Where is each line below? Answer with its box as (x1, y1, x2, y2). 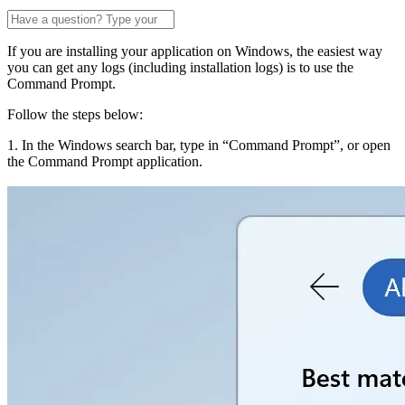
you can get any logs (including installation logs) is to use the (7, 60, 353, 76)
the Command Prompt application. (7, 154, 202, 170)
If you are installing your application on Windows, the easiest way (7, 43, 382, 60)
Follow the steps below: (7, 107, 143, 123)
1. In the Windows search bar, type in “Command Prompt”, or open (7, 137, 391, 154)
